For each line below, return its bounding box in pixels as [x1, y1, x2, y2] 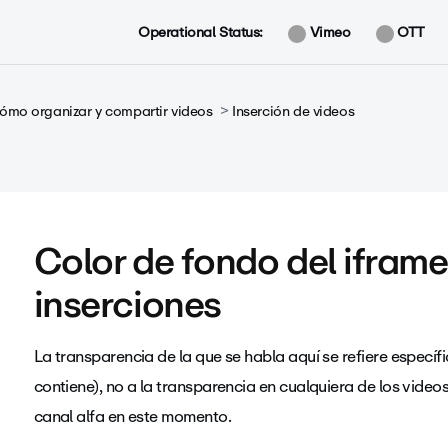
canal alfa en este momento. [33, 403, 235, 430]
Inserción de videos [232, 99, 355, 123]
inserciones [33, 275, 221, 334]
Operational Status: [138, 20, 264, 44]
